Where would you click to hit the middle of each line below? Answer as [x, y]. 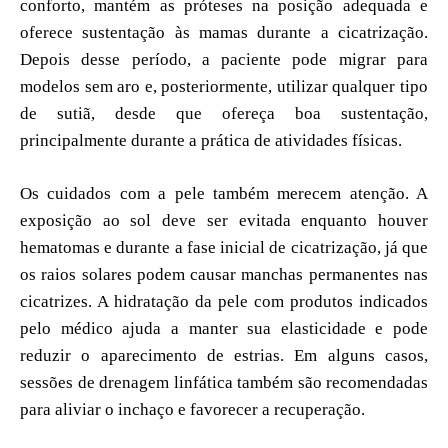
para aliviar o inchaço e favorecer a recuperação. [192, 409]
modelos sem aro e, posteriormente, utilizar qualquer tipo [224, 86]
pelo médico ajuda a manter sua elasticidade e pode [224, 328]
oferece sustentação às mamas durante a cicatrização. [224, 32]
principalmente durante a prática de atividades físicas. [211, 140]
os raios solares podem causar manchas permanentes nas [224, 274]
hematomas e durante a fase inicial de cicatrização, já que [224, 247]
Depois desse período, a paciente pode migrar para [224, 59]
